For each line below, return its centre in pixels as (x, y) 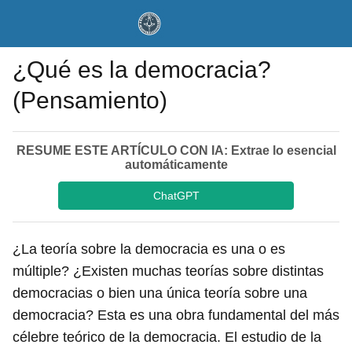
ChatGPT (176, 195)
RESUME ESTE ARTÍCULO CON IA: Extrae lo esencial (176, 150)
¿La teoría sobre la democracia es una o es (149, 249)
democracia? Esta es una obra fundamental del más (176, 315)
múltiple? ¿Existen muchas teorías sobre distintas (168, 271)
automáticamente (176, 165)
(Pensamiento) (90, 100)
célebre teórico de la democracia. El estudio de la (167, 337)
